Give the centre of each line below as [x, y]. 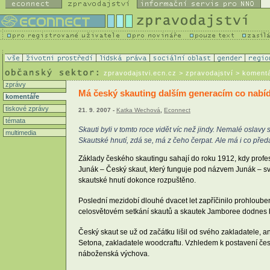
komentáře [21, 96]
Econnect [177, 110]
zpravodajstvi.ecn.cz [140, 73]
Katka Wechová [138, 110]
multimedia [20, 133]
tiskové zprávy [26, 108]
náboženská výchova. [114, 253]
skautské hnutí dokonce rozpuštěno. [137, 180]
